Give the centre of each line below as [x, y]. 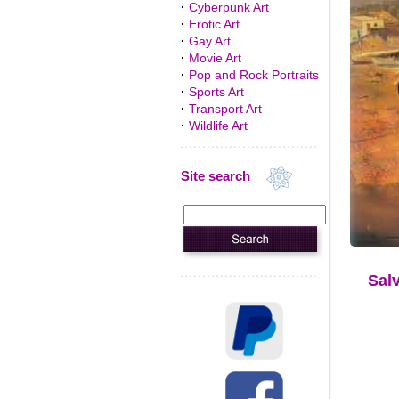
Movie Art [215, 58]
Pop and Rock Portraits [253, 75]
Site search [222, 176]
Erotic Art [214, 24]
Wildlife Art [218, 126]
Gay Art [209, 41]
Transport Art [225, 109]
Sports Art [216, 92]
